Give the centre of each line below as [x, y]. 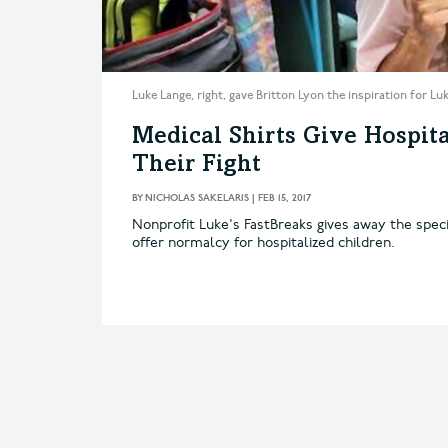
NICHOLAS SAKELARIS [197, 197]
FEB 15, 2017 [284, 197]
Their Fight [196, 165]
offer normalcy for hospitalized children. [263, 242]
